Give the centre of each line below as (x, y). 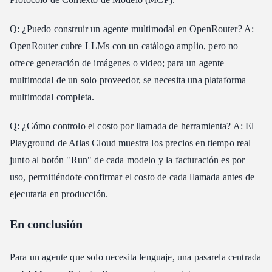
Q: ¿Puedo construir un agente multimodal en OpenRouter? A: (132, 29)
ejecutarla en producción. (59, 194)
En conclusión (46, 224)
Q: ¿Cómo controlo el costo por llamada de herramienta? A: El (132, 126)
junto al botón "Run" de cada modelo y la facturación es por (127, 160)
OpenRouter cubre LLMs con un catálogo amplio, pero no (124, 46)
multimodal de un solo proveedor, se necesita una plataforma (128, 80)
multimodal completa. (52, 97)
